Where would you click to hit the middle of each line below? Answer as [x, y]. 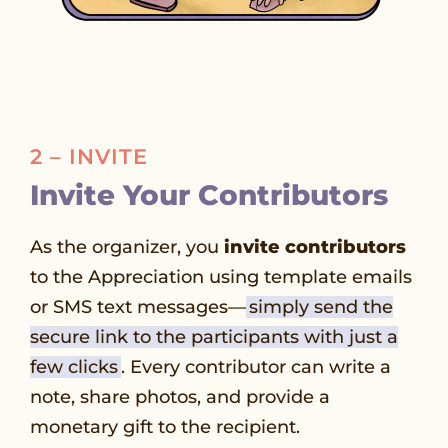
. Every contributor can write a [256, 366]
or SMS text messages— [138, 306]
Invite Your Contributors [209, 194]
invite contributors [315, 246]
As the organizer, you [127, 246]
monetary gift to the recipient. [165, 426]
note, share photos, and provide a [180, 396]
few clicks [74, 366]
